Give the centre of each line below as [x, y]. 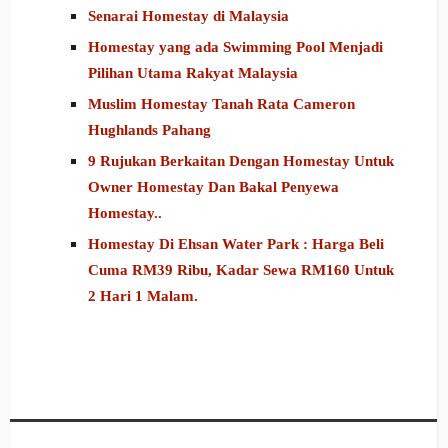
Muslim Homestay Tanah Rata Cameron [221, 104]
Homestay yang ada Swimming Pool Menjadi [235, 47]
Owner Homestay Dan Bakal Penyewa [213, 187]
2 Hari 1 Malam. [142, 296]
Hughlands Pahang [149, 130]
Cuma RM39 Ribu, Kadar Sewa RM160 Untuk [240, 270]
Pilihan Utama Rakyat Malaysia [192, 73]
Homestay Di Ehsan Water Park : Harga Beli [235, 244]
